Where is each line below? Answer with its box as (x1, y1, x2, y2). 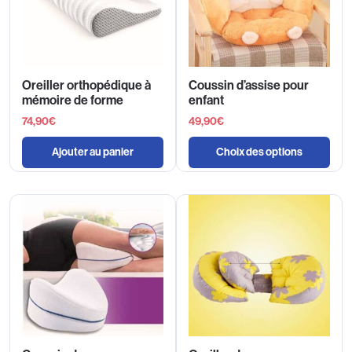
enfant (189, 93, 224, 108)
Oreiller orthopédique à (22, 78, 151, 93)
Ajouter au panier (52, 145, 134, 159)
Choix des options (216, 145, 302, 159)
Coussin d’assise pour (189, 78, 309, 93)
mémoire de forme (22, 93, 123, 108)
